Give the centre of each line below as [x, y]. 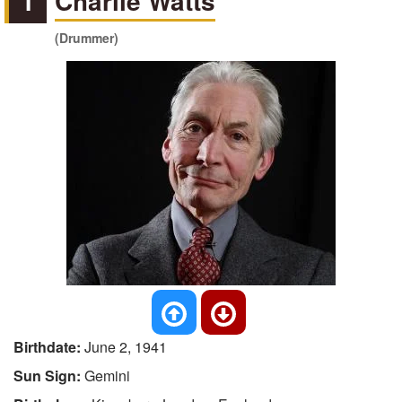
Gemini [107, 376]
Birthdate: [49, 347]
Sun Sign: [49, 376]
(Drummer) [87, 38]
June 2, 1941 [126, 347]
